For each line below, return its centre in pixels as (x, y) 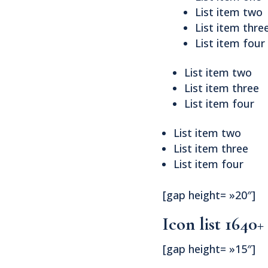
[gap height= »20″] (209, 195)
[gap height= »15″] (209, 249)
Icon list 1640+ (213, 224)
